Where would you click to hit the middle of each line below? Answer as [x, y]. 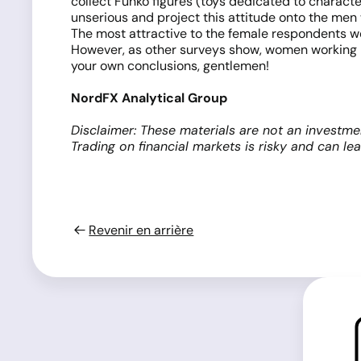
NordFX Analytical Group [149, 98]
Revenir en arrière [141, 230]
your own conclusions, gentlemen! [170, 66]
